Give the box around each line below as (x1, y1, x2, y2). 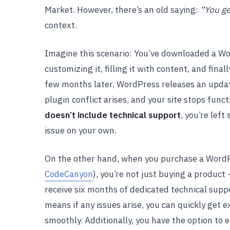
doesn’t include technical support (45, 109, 181, 121)
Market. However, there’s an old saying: (45, 4, 200, 15)
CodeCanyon (45, 168, 93, 180)
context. (45, 20, 77, 31)
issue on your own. (45, 125, 117, 136)
